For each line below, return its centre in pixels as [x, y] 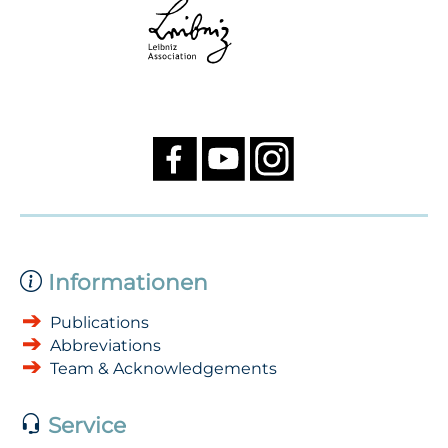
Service [84, 424]
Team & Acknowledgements [163, 368]
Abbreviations [105, 345]
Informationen [125, 281]
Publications [99, 322]
